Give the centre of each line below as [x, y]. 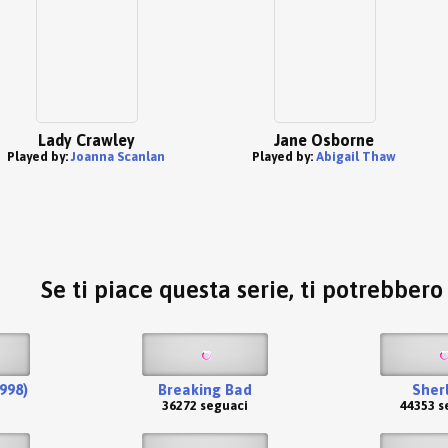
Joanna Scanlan [118, 156]
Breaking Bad [205, 389]
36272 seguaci [205, 405]
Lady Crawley [86, 140]
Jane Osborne [324, 140]
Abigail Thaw [356, 156]
